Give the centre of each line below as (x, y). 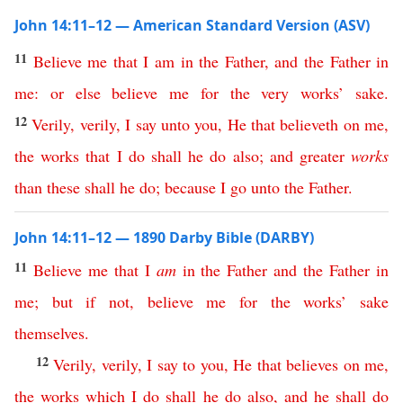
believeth (309, 124)
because (190, 187)
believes (313, 364)
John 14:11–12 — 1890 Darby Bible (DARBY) (164, 237)
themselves (49, 333)
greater (322, 156)
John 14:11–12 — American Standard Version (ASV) (192, 25)
